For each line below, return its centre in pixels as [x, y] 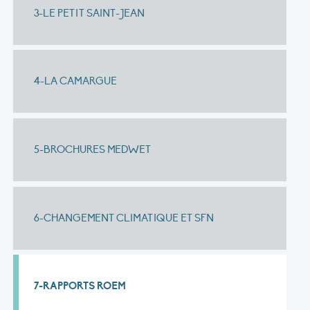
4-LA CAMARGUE [76, 81]
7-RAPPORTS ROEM [80, 286]
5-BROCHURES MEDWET [93, 149]
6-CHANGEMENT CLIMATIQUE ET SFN [124, 218]
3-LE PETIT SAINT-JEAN [90, 13]
